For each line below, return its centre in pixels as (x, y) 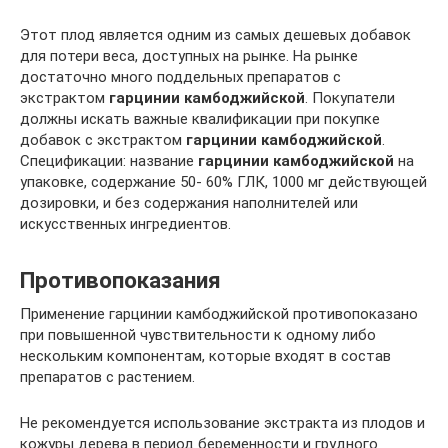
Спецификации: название (109, 160)
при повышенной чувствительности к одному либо (198, 334)
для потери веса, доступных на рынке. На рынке (189, 55)
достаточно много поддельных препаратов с (180, 76)
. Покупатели (350, 97)
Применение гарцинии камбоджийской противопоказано (219, 313)
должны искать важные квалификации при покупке (200, 118)
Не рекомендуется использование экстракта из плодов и (222, 422)
